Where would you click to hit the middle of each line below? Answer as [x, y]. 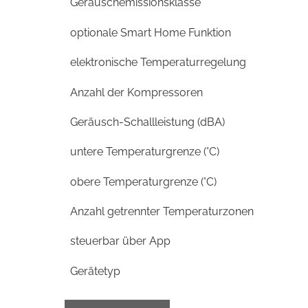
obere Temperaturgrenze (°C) [143, 181]
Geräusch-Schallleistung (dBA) [147, 122]
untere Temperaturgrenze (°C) [144, 152]
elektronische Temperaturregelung [158, 63]
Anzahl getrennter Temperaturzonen [162, 212]
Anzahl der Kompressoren [136, 92]
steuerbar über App [120, 241]
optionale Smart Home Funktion [150, 32]
